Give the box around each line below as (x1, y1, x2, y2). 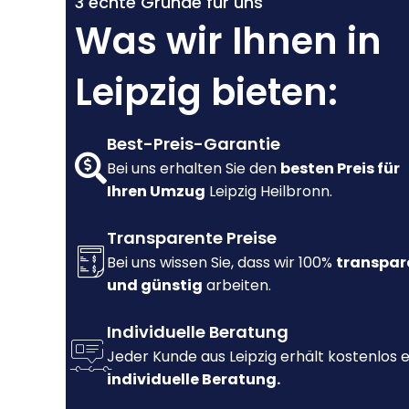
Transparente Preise (107, 226, 277, 250)
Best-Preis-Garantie (107, 132, 280, 156)
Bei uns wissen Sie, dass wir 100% (107, 252, 336, 274)
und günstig (107, 275, 203, 297)
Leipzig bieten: (75, 67, 338, 119)
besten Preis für (280, 158, 400, 180)
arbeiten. (203, 275, 271, 297)
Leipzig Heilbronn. (205, 181, 332, 203)
